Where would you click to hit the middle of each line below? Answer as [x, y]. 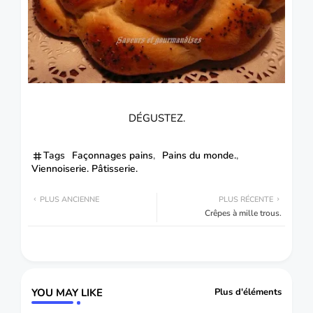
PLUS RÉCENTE [246, 199]
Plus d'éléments [248, 292]
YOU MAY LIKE [67, 292]
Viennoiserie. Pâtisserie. [85, 168]
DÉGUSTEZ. [156, 118]
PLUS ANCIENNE [70, 199]
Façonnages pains [112, 155]
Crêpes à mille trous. [243, 213]
